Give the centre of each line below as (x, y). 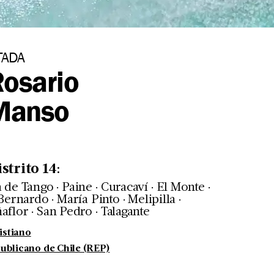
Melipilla (152, 200)
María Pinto (88, 200)
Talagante (125, 212)
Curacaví (124, 187)
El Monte (180, 187)
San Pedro (65, 212)
